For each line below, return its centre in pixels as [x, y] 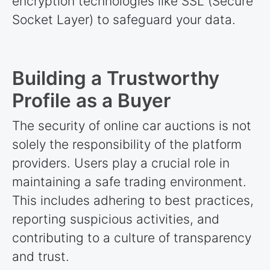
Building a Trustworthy [116, 78]
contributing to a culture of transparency [132, 237]
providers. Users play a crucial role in [121, 163]
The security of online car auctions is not [132, 125]
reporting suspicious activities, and [116, 219]
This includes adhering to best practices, [133, 200]
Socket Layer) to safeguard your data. [124, 20]
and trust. [41, 256]
